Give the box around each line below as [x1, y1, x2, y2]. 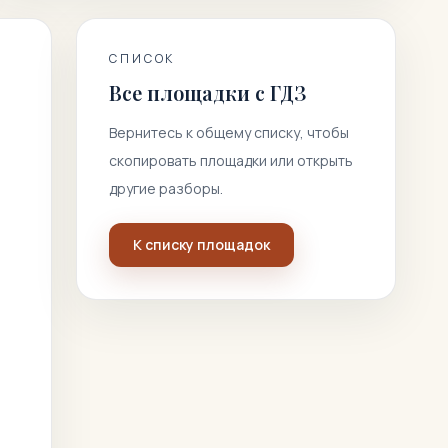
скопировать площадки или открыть [109, 151, 353, 170]
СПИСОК [109, 50, 176, 67]
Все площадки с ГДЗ [109, 79, 306, 106]
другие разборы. [109, 179, 223, 198]
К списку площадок [133, 235, 270, 254]
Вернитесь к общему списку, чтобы [109, 123, 349, 142]
